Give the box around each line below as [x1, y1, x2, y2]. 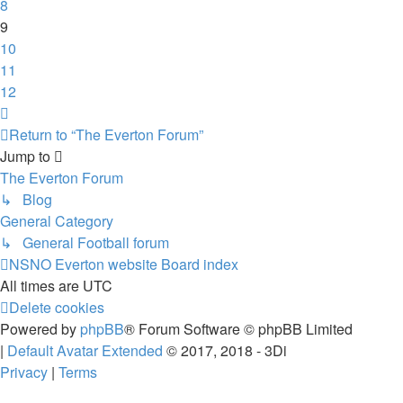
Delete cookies [9, 297, 104, 318]
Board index [161, 254, 238, 274]
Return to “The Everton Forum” [9, 124, 203, 145]
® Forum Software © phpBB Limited [124, 318, 353, 339]
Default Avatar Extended [7, 340, 163, 361]
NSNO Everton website [9, 254, 157, 274]
